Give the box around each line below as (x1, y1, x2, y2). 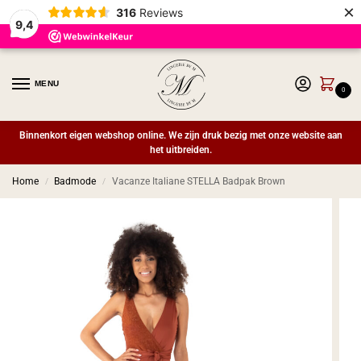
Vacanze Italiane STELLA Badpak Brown (111, 176, 285, 187)
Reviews (139, 5, 183, 19)
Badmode (54, 176, 97, 187)
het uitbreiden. (149, 144, 212, 156)
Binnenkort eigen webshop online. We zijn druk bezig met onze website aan (19, 130, 342, 141)
